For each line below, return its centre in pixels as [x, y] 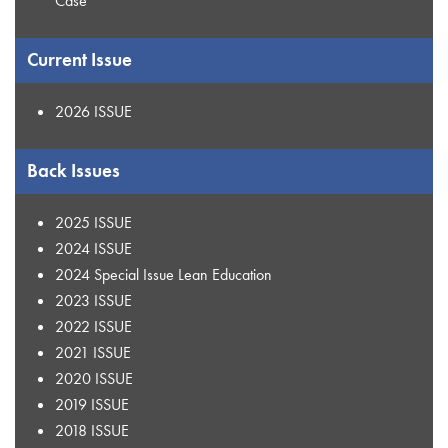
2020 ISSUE [94, 378]
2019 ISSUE [92, 404]
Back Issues [73, 170]
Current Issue [79, 59]
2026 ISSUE [93, 111]
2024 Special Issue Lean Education [163, 274]
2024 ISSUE [93, 248]
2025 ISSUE [93, 222]
